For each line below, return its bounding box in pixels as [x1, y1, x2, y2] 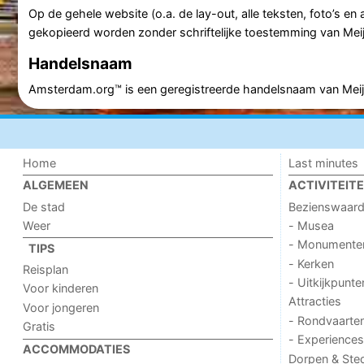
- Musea [288, 218, 334, 232]
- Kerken [288, 256, 334, 271]
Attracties [288, 294, 341, 309]
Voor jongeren [23, 300, 100, 314]
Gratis [23, 319, 56, 334]
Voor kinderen [23, 281, 99, 296]
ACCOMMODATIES [23, 341, 131, 356]
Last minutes [288, 155, 358, 170]
